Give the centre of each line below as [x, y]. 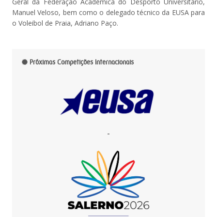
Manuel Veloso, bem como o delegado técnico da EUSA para [108, 12]
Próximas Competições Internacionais [81, 62]
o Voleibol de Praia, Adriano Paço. [65, 23]
